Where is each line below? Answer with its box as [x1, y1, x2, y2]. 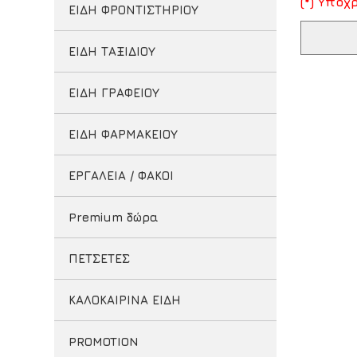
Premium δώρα [68, 210, 159, 224]
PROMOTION [68, 335, 139, 348]
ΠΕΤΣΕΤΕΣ [68, 252, 130, 265]
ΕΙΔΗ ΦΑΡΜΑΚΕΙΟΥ [68, 127, 178, 141]
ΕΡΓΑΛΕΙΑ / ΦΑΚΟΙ [68, 169, 174, 182]
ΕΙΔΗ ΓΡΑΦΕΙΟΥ [68, 86, 159, 100]
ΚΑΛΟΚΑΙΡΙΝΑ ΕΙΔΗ [68, 293, 181, 307]
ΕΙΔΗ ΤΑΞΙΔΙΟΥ [68, 45, 155, 58]
